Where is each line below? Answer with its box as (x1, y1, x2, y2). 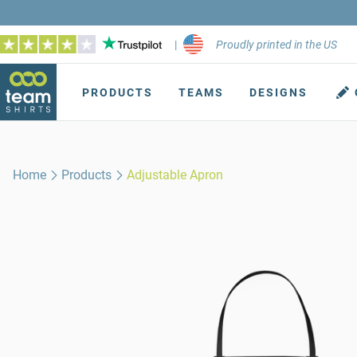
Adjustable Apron (127, 167, 224, 182)
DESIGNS (249, 86, 308, 99)
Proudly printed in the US (216, 37, 337, 51)
